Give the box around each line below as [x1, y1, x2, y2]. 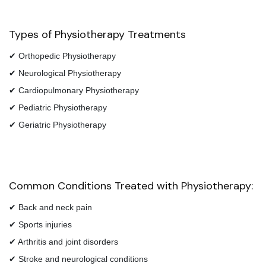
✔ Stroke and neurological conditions [9, 254, 148, 264]
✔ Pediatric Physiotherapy [9, 103, 107, 112]
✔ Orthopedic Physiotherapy [9, 51, 116, 61]
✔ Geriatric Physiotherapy [9, 120, 106, 129]
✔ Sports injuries [9, 220, 72, 229]
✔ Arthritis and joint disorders [9, 237, 118, 246]
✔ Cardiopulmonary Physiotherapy [9, 85, 139, 95]
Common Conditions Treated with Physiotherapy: [9, 179, 253, 193]
